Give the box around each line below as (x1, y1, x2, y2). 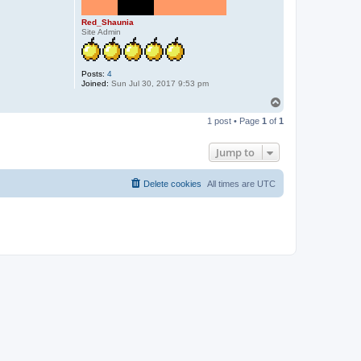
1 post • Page (207, 116, 262, 126)
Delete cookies (143, 179, 201, 189)
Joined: (81, 79, 109, 88)
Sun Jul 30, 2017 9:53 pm (108, 79, 209, 88)
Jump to (216, 145, 255, 160)
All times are (207, 179, 257, 189)
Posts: (81, 69, 105, 78)
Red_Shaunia (81, 18, 134, 27)
